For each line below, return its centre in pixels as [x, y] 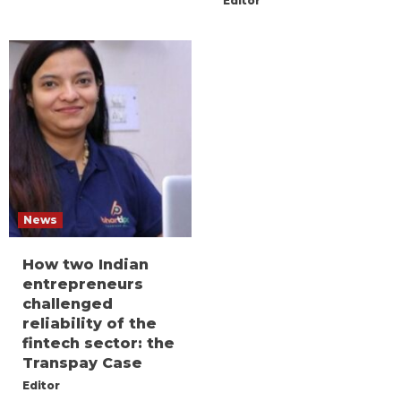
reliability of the [90, 323]
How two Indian [85, 264]
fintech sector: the [98, 343]
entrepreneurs [83, 284]
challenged [68, 303]
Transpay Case [82, 363]
